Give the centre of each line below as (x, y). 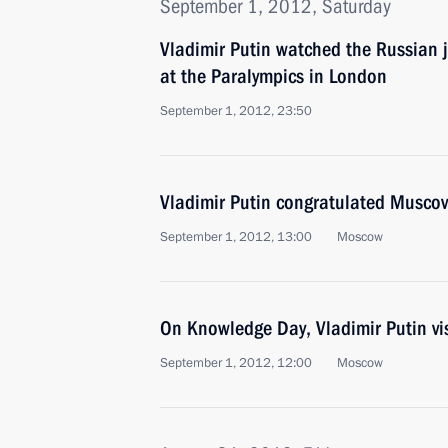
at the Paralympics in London (273, 76)
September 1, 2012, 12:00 (236, 363)
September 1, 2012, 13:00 (236, 237)
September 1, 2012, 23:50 (236, 111)
